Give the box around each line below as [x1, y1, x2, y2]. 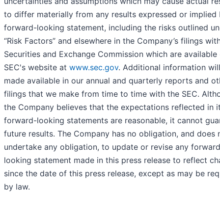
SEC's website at [4, 62, 69, 73]
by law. [4, 182, 30, 192]
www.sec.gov [69, 62, 118, 73]
